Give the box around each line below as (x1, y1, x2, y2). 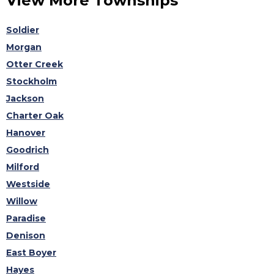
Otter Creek (6, 58, 63, 70)
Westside (6, 178, 50, 190)
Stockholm (6, 75, 57, 87)
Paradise (6, 212, 46, 224)
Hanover (6, 127, 45, 138)
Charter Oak (6, 109, 64, 121)
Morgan (6, 41, 42, 53)
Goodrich (6, 144, 49, 155)
